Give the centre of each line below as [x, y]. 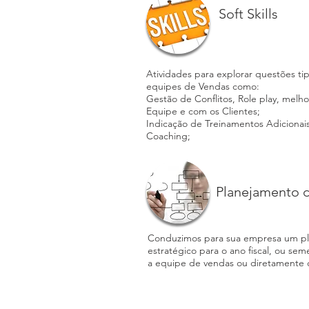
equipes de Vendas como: [203, 86]
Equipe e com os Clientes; [203, 111]
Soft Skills [247, 14]
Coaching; [168, 136]
